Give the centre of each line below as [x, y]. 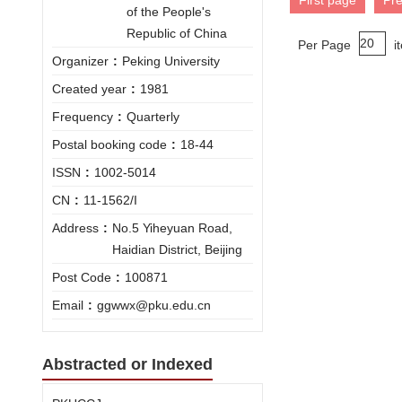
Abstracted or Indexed [127, 364]
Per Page [324, 45]
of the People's [169, 11]
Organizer [80, 61]
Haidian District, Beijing [177, 249]
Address [75, 227]
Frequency [83, 116]
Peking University [171, 61]
